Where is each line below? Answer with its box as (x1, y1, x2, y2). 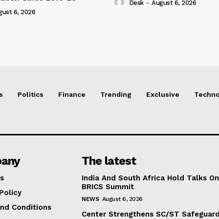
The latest (82, 154, 136, 168)
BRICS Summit (82, 182, 134, 192)
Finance (58, 90, 86, 99)
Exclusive (146, 90, 179, 99)
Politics (18, 90, 44, 99)
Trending (100, 90, 131, 99)
